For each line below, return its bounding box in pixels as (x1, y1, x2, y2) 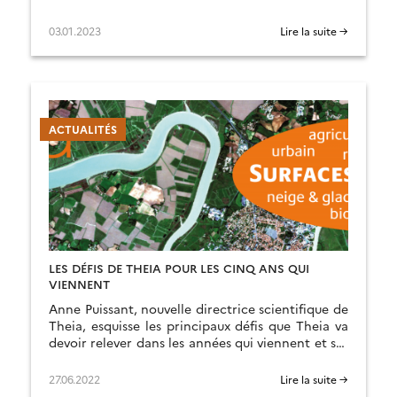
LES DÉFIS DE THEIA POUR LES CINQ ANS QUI (49, 260, 309, 276)
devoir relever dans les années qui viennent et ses (49, 333, 348, 351)
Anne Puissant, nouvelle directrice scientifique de (49, 300, 348, 317)
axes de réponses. (49, 350, 154, 368)
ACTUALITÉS (49, 121, 117, 136)
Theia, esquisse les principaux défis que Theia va (49, 316, 348, 334)
